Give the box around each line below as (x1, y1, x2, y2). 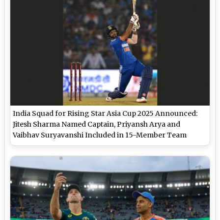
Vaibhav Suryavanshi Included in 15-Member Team (13, 130, 187, 139)
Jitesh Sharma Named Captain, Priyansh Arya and (13, 119, 181, 129)
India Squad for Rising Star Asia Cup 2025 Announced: (13, 109, 198, 118)
